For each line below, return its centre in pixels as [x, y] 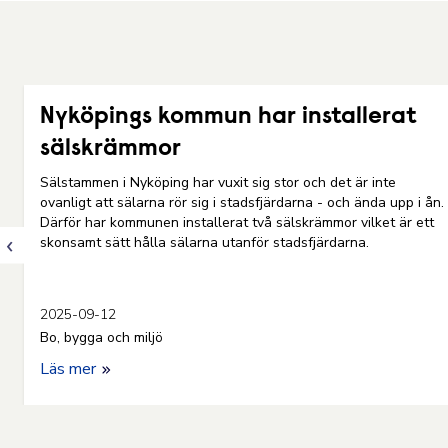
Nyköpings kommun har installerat [228, 117]
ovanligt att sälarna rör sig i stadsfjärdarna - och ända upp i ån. [242, 202]
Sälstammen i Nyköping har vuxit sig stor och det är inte [218, 182]
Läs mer [70, 369]
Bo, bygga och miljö [101, 337]
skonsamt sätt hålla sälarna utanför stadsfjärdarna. [206, 242]
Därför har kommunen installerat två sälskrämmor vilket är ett [237, 222]
